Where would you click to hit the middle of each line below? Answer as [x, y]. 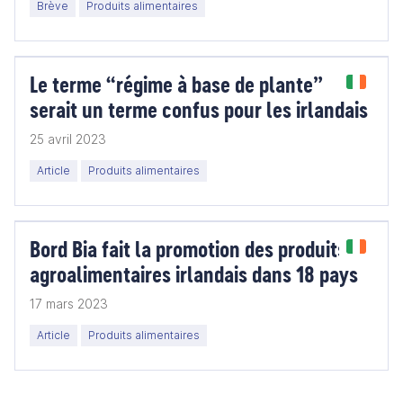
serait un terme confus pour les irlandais [199, 109]
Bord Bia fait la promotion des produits [188, 249]
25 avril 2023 [68, 139]
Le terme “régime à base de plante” [176, 84]
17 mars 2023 [69, 304]
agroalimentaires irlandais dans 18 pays [194, 274]
